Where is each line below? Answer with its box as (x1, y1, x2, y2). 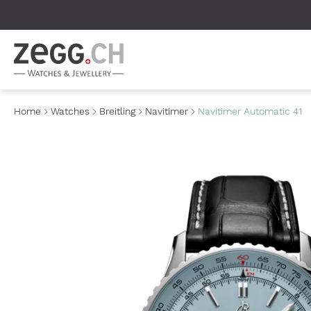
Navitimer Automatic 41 (198, 106, 302, 117)
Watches (51, 106, 90, 117)
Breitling (99, 106, 135, 117)
